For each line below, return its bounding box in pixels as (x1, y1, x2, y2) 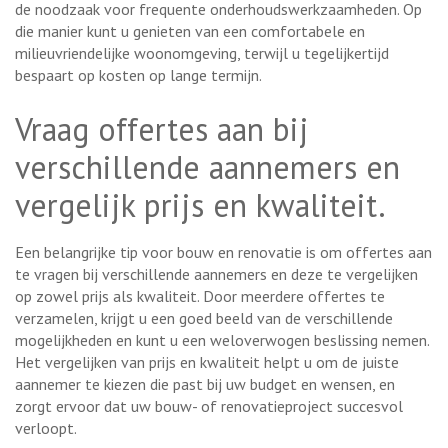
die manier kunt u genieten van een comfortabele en (15, 20, 365, 41)
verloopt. (15, 417, 77, 438)
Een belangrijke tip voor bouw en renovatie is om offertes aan (15, 241, 432, 262)
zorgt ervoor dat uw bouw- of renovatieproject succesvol (15, 395, 403, 416)
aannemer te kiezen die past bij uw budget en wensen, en (15, 373, 395, 394)
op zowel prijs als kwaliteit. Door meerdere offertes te (15, 285, 385, 306)
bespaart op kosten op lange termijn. (15, 64, 262, 85)
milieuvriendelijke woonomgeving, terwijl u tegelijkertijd (15, 42, 389, 63)
